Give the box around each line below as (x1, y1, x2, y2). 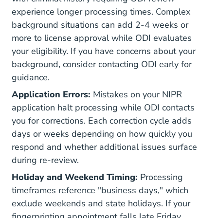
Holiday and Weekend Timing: (12, 171, 138, 183)
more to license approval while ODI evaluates (12, 32, 192, 44)
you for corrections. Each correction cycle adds (12, 115, 192, 127)
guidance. (12, 72, 50, 83)
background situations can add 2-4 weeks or (12, 19, 188, 31)
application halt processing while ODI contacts (12, 102, 195, 113)
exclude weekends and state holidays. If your (12, 198, 190, 209)
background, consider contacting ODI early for (12, 58, 192, 70)
